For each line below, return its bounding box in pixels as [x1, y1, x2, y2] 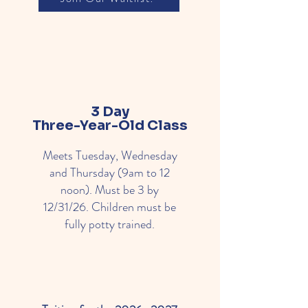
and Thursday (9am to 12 [49, 164, 170, 181]
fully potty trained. [65, 215, 155, 233]
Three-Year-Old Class [32, 117, 188, 134]
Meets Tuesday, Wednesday [42, 146, 177, 164]
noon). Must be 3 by [60, 181, 159, 199]
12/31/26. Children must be [43, 198, 176, 216]
